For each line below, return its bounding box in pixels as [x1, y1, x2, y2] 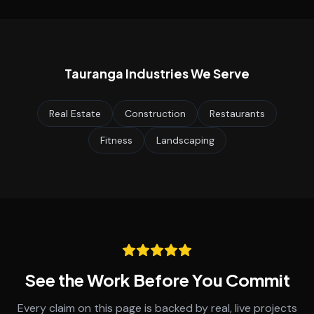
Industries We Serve [123, 65, 250, 81]
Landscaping [156, 134, 214, 146]
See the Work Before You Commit [24, 269, 290, 290]
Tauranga [64, 65, 123, 81]
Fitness [100, 134, 132, 146]
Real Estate [49, 107, 101, 120]
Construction [125, 107, 186, 120]
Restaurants [210, 107, 265, 120]
